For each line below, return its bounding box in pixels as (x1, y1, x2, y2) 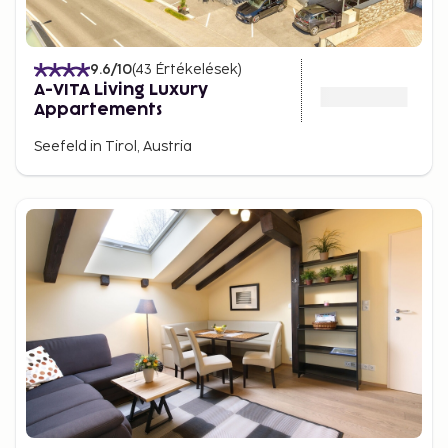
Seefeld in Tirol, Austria (34, 138, 192, 155)
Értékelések (155, 61, 238, 78)
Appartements (34, 102, 162, 118)
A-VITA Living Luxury (34, 82, 208, 98)
